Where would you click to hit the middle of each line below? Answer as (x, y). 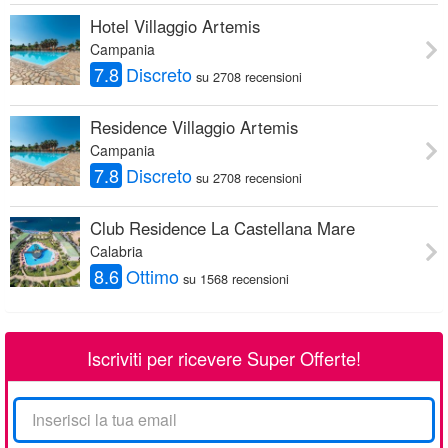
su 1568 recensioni (236, 278)
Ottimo (153, 275)
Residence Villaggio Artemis (194, 126)
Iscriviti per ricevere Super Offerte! (224, 357)
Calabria (116, 250)
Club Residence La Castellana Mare (222, 227)
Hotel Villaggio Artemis (175, 25)
